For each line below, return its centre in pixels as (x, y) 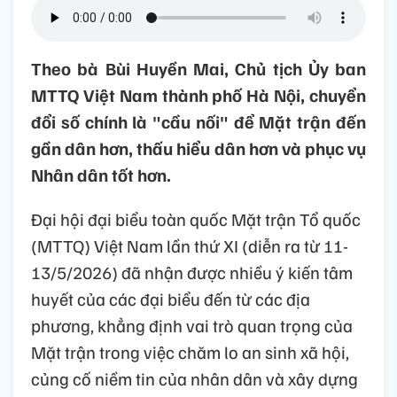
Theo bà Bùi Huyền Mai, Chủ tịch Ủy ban (198, 69)
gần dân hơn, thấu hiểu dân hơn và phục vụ (198, 148)
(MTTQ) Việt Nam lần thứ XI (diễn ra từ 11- (190, 246)
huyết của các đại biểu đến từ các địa (171, 299)
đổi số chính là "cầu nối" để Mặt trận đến (198, 122)
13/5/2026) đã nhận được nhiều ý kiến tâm (192, 272)
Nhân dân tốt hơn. (101, 175)
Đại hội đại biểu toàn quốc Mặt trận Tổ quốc (196, 219)
